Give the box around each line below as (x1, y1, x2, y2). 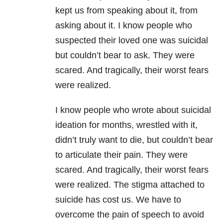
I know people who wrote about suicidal (55, 105, 211, 115)
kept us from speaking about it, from (55, 5, 198, 16)
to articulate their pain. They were (55, 150, 188, 160)
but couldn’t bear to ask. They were (55, 50, 195, 61)
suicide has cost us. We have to (55, 195, 181, 205)
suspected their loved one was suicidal (55, 35, 208, 46)
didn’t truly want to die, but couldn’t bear (55, 135, 213, 145)
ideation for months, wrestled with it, (55, 120, 198, 130)
